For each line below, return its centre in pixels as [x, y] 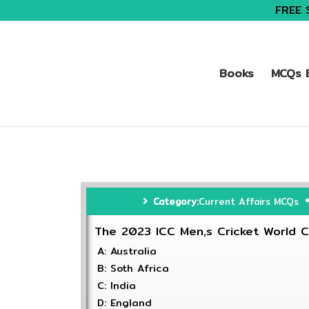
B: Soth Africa [133, 268]
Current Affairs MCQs [248, 201]
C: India [117, 286]
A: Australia [127, 251]
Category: [176, 201]
